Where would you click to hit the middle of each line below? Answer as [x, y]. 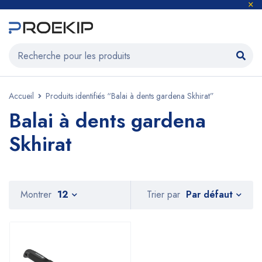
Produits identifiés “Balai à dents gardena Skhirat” [130, 96]
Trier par [163, 195]
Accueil [21, 96]
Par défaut [209, 194]
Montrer [36, 194]
